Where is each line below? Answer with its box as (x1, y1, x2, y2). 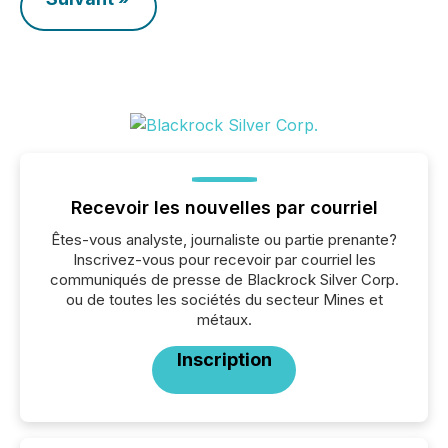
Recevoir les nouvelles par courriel (70, 197, 378, 218)
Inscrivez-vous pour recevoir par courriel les (72, 250, 376, 269)
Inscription (176, 349, 272, 370)
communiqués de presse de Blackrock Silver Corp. (49, 270, 399, 289)
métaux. (196, 310, 252, 329)
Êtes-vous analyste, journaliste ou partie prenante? (51, 230, 397, 249)
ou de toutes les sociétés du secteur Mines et (65, 290, 383, 309)
